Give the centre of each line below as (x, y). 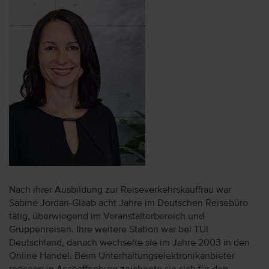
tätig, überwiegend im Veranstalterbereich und (107, 216)
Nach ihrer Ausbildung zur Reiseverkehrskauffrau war (120, 190)
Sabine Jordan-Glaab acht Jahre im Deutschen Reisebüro (128, 203)
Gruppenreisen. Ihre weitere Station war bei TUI (109, 230)
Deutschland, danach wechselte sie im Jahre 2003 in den (129, 243)
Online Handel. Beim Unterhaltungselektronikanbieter (122, 256)
